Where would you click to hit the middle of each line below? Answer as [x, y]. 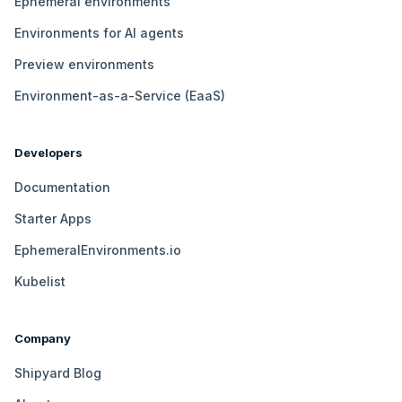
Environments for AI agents [99, 33]
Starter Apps [53, 219]
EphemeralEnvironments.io [98, 250]
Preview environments [84, 65]
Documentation [62, 188]
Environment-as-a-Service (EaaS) [120, 96]
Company [43, 339]
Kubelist [40, 282]
